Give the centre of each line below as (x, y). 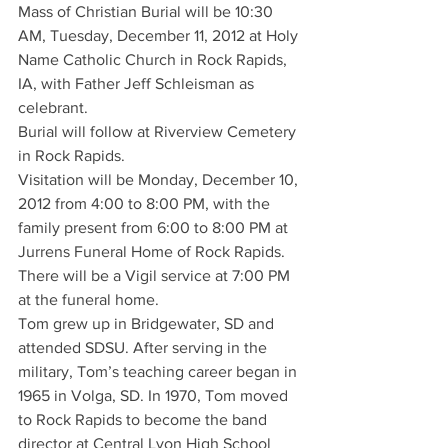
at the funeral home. (88, 299)
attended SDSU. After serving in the (144, 347)
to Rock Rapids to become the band (144, 419)
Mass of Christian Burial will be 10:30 (147, 11)
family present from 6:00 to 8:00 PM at (155, 227)
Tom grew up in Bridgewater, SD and (148, 323)
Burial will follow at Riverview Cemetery (159, 131)
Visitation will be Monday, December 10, (160, 179)
